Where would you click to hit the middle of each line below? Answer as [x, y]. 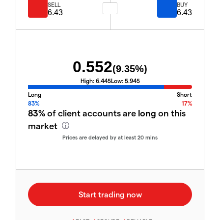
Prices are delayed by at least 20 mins [110, 137]
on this [171, 113]
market [44, 126]
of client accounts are [92, 113]
